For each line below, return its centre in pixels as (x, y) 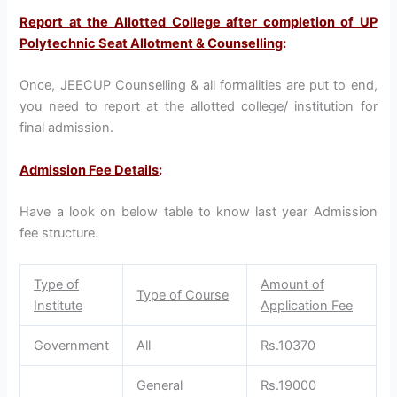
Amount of (293, 285)
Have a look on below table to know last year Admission (198, 211)
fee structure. (59, 233)
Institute (58, 306)
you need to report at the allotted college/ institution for (198, 107)
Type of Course (183, 296)
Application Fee (307, 306)
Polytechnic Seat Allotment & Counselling (152, 43)
